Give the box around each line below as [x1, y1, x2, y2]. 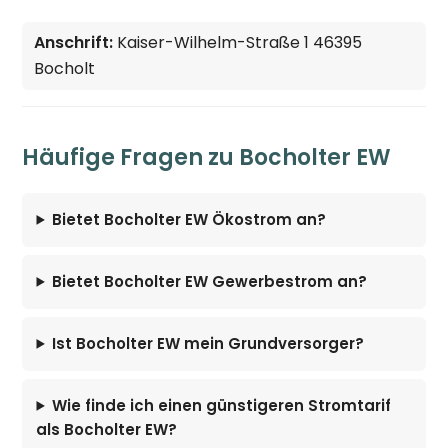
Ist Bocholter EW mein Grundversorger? [52, 332, 365, 354]
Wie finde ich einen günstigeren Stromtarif [52, 394, 392, 416]
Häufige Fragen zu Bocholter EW [22, 141, 392, 173]
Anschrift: [34, 30, 114, 54]
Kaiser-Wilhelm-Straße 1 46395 [113, 30, 363, 54]
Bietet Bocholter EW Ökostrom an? [52, 208, 327, 230]
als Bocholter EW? [36, 418, 178, 440]
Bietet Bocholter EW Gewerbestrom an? [52, 270, 368, 292]
